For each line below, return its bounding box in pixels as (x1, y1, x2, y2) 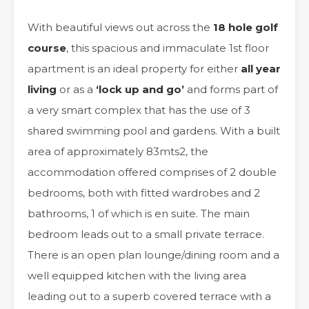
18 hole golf (213, 21, 278, 34)
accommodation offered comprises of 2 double (28, 166, 277, 179)
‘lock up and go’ (96, 83, 184, 96)
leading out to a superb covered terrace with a (28, 290, 271, 303)
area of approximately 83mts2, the (28, 145, 208, 158)
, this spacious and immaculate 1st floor (66, 41, 269, 54)
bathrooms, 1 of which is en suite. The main (28, 207, 250, 220)
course (28, 41, 66, 54)
